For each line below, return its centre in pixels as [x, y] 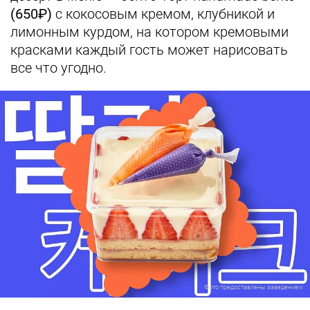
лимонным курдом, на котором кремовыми [149, 32]
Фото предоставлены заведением [254, 287]
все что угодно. [58, 68]
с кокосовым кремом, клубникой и [163, 14]
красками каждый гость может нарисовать [149, 50]
